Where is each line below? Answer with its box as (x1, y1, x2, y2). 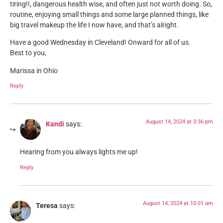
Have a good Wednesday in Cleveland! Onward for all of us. (10, 38, 191, 47)
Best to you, (10, 49, 46, 58)
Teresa (36, 201, 58, 210)
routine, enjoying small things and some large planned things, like (10, 10, 209, 19)
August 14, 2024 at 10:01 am (143, 200, 213, 207)
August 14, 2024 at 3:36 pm (146, 118, 213, 125)
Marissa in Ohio (10, 66, 58, 75)
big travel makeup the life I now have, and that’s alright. (10, 20, 179, 29)
